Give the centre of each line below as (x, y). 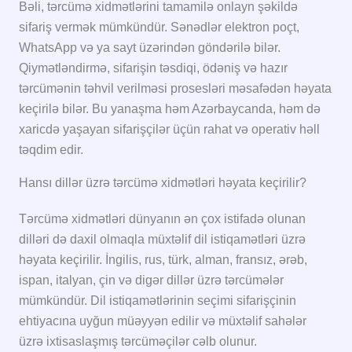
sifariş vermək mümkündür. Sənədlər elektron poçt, (159, 27)
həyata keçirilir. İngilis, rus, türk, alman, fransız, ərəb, (163, 259)
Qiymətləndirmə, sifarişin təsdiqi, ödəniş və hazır (153, 68)
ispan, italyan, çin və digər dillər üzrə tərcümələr (151, 280)
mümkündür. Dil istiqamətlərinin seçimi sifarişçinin (158, 300)
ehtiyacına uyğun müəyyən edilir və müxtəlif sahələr (163, 321)
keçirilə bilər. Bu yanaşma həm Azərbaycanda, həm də (170, 108)
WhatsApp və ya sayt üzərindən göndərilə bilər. (150, 47)
